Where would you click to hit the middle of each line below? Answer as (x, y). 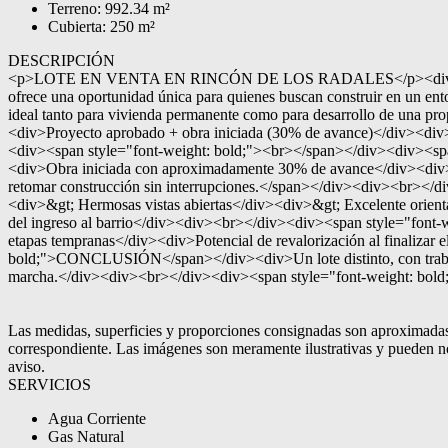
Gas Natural (86, 436)
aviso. (26, 366)
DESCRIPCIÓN (61, 60)
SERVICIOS (49, 384)
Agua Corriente (97, 418)
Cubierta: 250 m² (101, 26)
